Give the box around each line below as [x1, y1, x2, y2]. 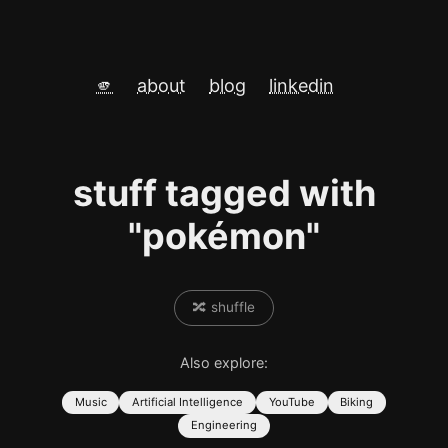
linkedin [269, 75, 334, 96]
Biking [340, 394, 374, 409]
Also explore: [180, 353, 268, 371]
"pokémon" [128, 214, 320, 258]
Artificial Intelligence [132, 394, 244, 409]
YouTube [268, 394, 315, 409]
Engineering [191, 418, 257, 433]
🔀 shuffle [193, 299, 255, 316]
